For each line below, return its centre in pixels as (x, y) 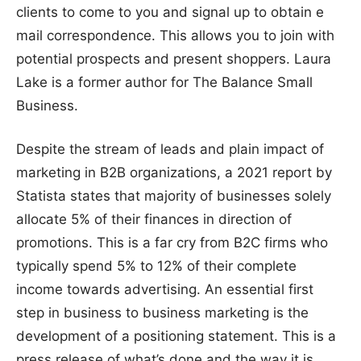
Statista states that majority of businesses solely (174, 196)
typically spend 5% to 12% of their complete (156, 266)
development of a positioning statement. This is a (176, 336)
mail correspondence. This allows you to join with (175, 35)
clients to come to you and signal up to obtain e (170, 12)
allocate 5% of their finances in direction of (154, 220)
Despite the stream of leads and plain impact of (170, 149)
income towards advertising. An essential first (165, 290)
